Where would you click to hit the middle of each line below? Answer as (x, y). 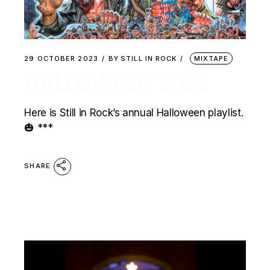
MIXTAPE (211, 58)
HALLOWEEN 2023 (117, 83)
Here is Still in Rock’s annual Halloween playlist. (134, 112)
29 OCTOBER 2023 (61, 58)
